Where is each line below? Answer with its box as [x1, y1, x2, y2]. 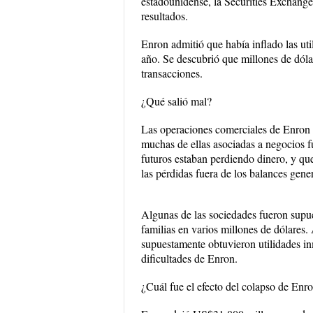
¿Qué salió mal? [141, 94, 212, 108]
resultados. [141, 8, 188, 23]
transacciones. [141, 66, 203, 80]
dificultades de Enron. [141, 251, 238, 265]
